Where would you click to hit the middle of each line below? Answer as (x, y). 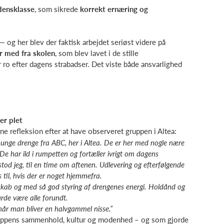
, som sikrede (57, 9)
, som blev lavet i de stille (97, 53)
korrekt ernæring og (114, 9)
